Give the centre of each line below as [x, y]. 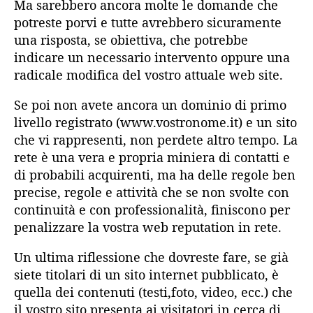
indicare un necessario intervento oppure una [152, 58]
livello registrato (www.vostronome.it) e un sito [155, 123]
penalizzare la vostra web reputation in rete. [148, 227]
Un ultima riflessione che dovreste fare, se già [151, 257]
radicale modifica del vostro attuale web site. [148, 75]
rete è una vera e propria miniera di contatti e [152, 158]
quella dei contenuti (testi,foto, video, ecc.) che [153, 292]
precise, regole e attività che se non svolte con [152, 192]
